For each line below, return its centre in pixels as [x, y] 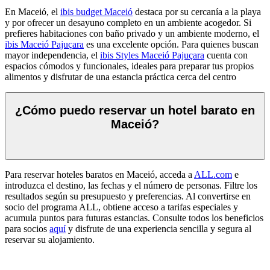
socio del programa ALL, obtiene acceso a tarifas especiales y [121, 207]
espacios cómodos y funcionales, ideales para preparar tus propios [129, 66]
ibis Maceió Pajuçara [44, 44]
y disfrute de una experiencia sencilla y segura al [159, 228]
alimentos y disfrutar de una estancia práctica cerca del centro [121, 77]
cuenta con [226, 55]
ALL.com [213, 174]
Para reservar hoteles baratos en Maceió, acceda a [99, 174]
